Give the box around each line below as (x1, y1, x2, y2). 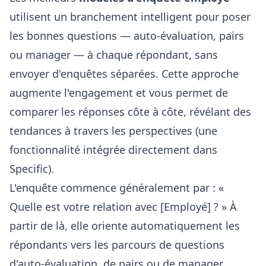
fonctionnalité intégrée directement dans (9, 142, 217, 157)
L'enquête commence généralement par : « (9, 180, 224, 195)
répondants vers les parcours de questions (9, 237, 224, 252)
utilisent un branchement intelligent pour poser (9, 9, 251, 24)
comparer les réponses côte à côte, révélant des (9, 104, 251, 119)
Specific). (9, 161, 54, 176)
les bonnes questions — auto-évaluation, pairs (9, 28, 244, 43)
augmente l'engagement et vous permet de (9, 85, 228, 100)
